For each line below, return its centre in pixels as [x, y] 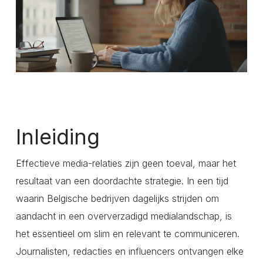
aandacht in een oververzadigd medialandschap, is [124, 216]
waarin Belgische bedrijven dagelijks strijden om [117, 199]
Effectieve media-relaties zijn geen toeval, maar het [126, 163]
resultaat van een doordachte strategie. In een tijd [122, 181]
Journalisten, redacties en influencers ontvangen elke [129, 252]
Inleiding [58, 137]
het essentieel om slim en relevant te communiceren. [127, 234]
